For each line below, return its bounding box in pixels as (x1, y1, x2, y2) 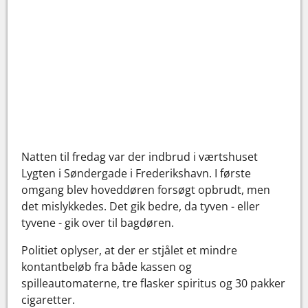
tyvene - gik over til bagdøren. (21, 214, 175, 230)
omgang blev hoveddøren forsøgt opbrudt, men (21, 181, 271, 197)
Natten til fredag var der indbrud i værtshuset (21, 148, 258, 164)
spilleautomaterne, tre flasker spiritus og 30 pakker (21, 275, 286, 291)
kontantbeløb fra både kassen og (21, 258, 192, 274)
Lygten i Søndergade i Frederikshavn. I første (21, 165, 252, 181)
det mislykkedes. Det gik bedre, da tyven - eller (21, 198, 261, 214)
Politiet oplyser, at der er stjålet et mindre (21, 242, 238, 258)
